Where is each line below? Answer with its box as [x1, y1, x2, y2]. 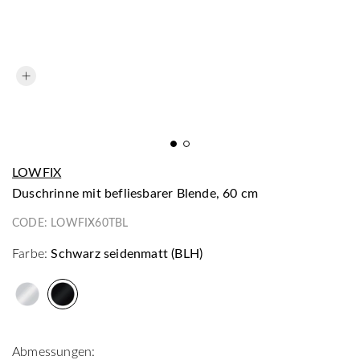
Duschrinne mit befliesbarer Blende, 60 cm [22, 183, 259, 201]
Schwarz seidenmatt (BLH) [51, 243, 203, 261]
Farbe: [12, 243, 48, 261]
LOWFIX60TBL [51, 214, 129, 230]
